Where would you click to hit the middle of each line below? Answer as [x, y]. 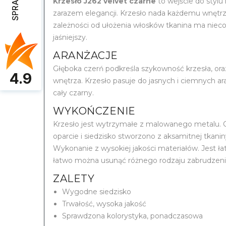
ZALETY [74, 179]
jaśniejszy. [70, 38]
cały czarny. [73, 93]
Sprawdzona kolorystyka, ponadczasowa [132, 216]
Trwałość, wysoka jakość [104, 204]
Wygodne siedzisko [97, 192]
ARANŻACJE [86, 56]
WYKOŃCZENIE [94, 111]
